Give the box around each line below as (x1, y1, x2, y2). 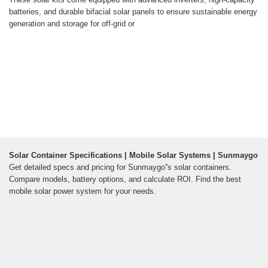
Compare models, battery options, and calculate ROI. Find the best (9, 175, 241, 184)
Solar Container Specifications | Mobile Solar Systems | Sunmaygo (9, 151, 258, 160)
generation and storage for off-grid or (9, 19, 135, 29)
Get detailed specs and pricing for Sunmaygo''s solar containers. (9, 163, 232, 172)
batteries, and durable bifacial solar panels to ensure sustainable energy (9, 7, 257, 17)
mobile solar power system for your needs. (9, 187, 156, 196)
